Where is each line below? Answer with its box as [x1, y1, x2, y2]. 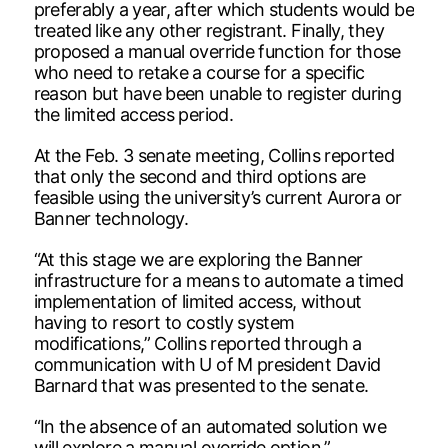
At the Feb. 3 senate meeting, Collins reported [33, 144, 395, 166]
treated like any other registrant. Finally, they [33, 19, 384, 41]
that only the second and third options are [33, 165, 366, 187]
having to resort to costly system [33, 311, 295, 333]
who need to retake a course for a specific [33, 61, 365, 83]
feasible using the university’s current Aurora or [33, 186, 402, 208]
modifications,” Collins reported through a [33, 332, 362, 354]
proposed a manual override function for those [33, 40, 401, 62]
